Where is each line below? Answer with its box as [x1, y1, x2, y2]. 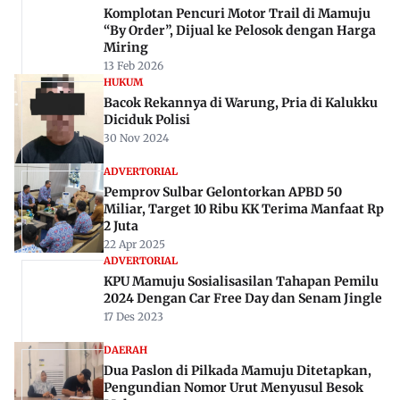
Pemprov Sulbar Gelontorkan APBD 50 [104, 184, 342, 201]
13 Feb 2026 [104, 59, 163, 73]
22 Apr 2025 [104, 237, 165, 252]
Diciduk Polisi [104, 112, 190, 129]
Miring [104, 39, 148, 56]
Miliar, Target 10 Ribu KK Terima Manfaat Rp [104, 201, 384, 218]
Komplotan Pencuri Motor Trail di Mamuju [104, 5, 371, 22]
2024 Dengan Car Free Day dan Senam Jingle [104, 290, 382, 307]
